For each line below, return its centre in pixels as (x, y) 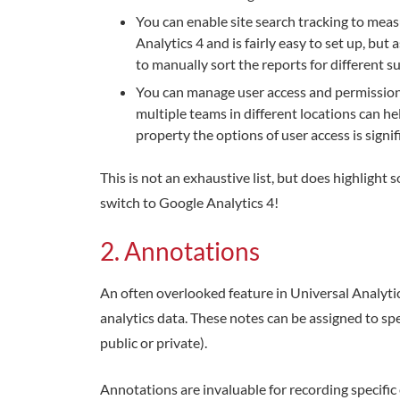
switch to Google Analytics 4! (189, 202)
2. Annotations (180, 251)
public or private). (154, 342)
